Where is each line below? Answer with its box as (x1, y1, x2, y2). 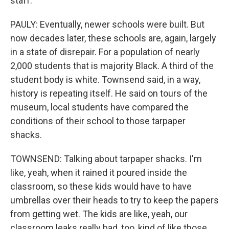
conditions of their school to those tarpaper (10, 116, 186, 126)
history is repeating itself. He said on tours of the (10, 88, 208, 99)
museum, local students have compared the (10, 102, 189, 112)
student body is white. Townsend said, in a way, (10, 74, 200, 85)
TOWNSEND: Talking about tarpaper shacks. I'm (10, 153, 202, 164)
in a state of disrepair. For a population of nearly (10, 47, 200, 57)
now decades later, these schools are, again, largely (10, 33, 216, 43)
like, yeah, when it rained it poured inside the (10, 167, 187, 178)
